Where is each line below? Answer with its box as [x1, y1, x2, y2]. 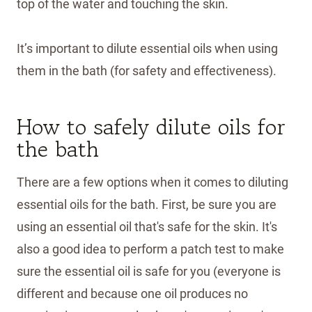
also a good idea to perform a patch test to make [17, 241, 284, 256]
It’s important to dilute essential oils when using [17, 40, 278, 56]
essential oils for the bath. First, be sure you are [17, 196, 276, 212]
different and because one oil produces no [17, 286, 248, 301]
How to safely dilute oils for [17, 110, 286, 143]
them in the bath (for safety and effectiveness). [17, 63, 276, 78]
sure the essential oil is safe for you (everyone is [17, 263, 281, 279]
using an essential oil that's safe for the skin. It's [17, 219, 277, 234]
